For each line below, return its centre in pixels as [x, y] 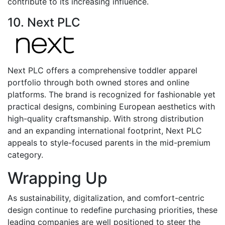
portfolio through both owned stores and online [98, 82]
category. [25, 154]
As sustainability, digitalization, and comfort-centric [106, 198]
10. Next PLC [44, 22]
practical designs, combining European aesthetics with [111, 106]
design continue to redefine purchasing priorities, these [113, 210]
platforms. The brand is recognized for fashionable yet [111, 94]
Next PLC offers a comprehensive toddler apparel [102, 70]
